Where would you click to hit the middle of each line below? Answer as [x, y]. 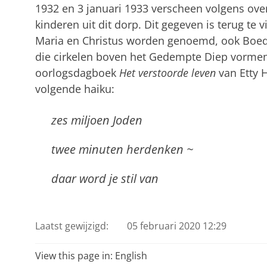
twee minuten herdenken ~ [122, 149]
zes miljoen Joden [97, 119]
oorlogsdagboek [77, 72]
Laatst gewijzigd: [72, 226]
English [131, 256]
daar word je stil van [105, 178]
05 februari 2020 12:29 [177, 226]
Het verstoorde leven [167, 72]
